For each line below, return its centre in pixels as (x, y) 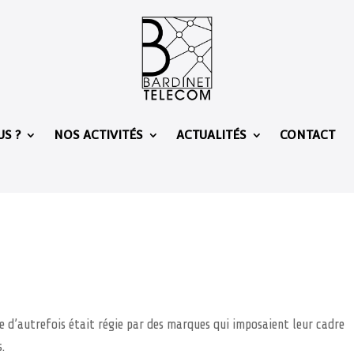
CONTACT (307, 135)
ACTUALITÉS (211, 135)
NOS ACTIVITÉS (98, 135)
